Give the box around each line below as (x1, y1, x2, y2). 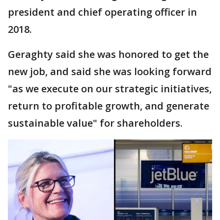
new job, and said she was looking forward (8, 65, 212, 78)
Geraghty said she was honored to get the (8, 48, 209, 61)
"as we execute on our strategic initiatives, (8, 82, 212, 95)
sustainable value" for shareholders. (8, 116, 183, 130)
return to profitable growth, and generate (8, 99, 209, 112)
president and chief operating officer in (8, 5, 197, 19)
